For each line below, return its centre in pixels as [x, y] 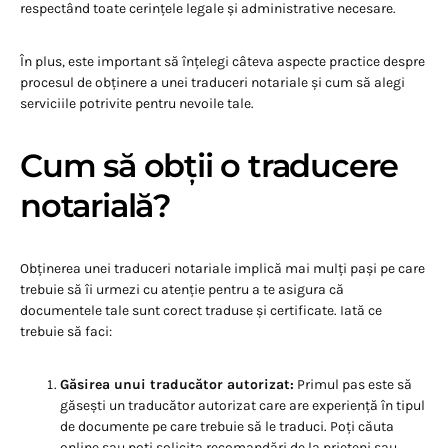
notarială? [96, 206]
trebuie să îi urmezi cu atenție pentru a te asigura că [182, 290]
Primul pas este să [353, 385]
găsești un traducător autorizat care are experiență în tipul [242, 406]
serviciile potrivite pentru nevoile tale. [137, 104]
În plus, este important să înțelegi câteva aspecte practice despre [222, 62]
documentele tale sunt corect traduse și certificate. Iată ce [201, 311]
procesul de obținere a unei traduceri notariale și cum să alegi [212, 83]
